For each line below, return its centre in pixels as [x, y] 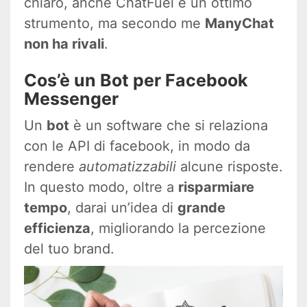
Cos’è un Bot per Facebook [136, 80]
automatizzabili [127, 166]
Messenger [71, 98]
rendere [51, 166]
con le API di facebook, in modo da [137, 146]
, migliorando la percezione [178, 228]
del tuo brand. [69, 248]
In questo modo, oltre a [101, 187]
